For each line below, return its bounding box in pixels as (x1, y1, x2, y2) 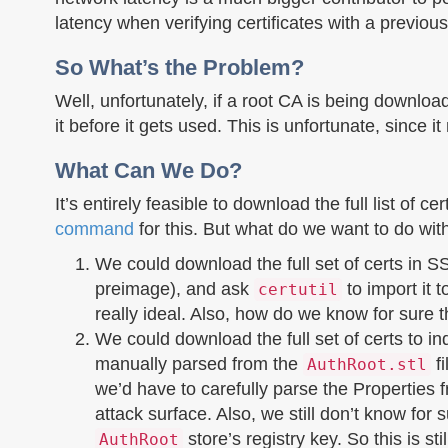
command (55, 219, 134, 239)
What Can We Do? (55, 158, 242, 183)
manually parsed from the (95, 354, 303, 374)
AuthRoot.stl (307, 355, 427, 374)
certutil (258, 280, 338, 299)
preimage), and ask (95, 279, 254, 299)
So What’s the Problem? (55, 55, 304, 80)
